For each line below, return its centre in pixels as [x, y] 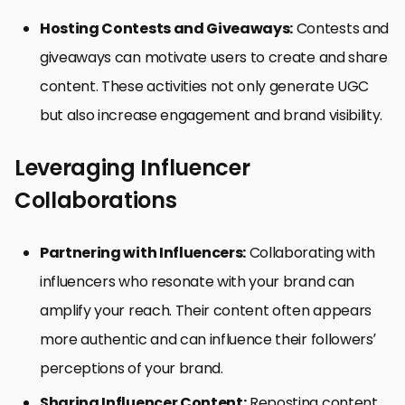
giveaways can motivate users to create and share [214, 57]
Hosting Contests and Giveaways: [167, 28]
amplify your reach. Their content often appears [206, 310]
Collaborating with [311, 252]
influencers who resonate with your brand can [197, 281]
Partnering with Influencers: [143, 252]
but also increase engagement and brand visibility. [211, 115]
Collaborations [96, 200]
